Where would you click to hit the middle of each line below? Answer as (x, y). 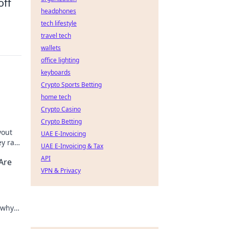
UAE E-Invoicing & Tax (72, 146)
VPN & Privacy (61, 170)
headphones (59, 11)
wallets (51, 48)
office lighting (60, 60)
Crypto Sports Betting (71, 85)
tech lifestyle (59, 23)
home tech (56, 97)
